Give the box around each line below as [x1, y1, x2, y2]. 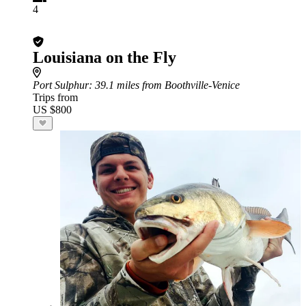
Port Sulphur [33, 79, 89, 91]
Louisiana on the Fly [33, 48, 176, 66]
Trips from [33, 92, 78, 103]
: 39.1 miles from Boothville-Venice [89, 79, 240, 91]
